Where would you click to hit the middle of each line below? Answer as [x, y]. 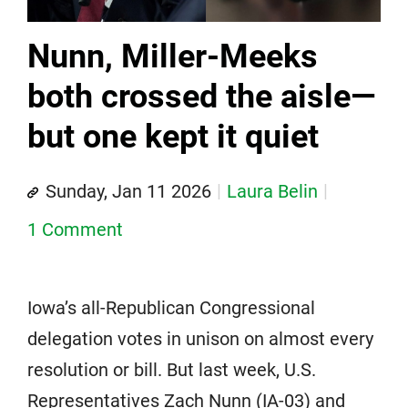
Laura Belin [272, 192]
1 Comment [75, 230]
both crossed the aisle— [201, 97]
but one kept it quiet [173, 137]
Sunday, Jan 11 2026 [128, 192]
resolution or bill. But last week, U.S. [172, 370]
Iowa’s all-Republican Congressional [171, 308]
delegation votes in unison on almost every [200, 339]
